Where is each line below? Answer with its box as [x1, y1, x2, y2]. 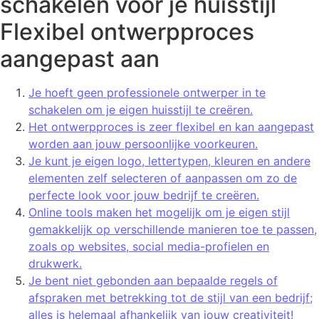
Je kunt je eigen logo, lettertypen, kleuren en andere [28, 153, 310, 168]
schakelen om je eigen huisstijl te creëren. [28, 102, 253, 117]
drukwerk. [28, 256, 82, 271]
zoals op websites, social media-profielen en [28, 239, 269, 253]
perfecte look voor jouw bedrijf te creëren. [28, 187, 259, 202]
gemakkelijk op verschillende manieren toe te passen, [28, 221, 317, 236]
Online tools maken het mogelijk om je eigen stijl [28, 204, 290, 219]
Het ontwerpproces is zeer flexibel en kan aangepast [28, 119, 314, 134]
